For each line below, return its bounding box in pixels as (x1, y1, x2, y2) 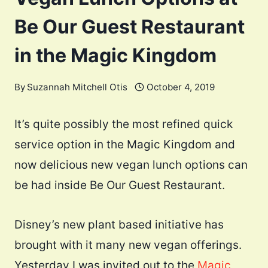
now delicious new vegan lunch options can (14, 158, 248, 172)
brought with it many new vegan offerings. (14, 238, 242, 252)
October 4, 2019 (147, 81, 215, 93)
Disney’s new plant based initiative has (14, 218, 224, 232)
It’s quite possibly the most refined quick (14, 117, 233, 132)
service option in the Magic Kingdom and (14, 138, 235, 152)
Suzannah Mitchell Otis (27, 81, 128, 93)
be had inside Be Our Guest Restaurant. (14, 178, 225, 193)
